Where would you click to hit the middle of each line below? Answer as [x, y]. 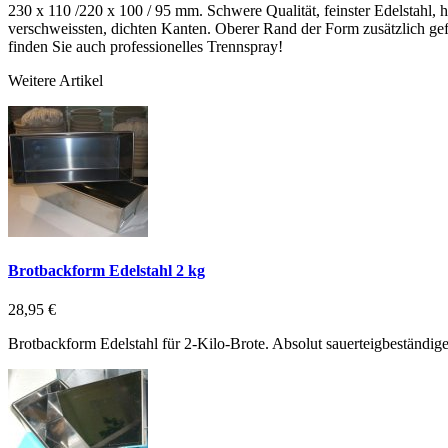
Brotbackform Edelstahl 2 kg [106, 270]
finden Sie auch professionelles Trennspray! [145, 46]
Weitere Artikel [55, 80]
